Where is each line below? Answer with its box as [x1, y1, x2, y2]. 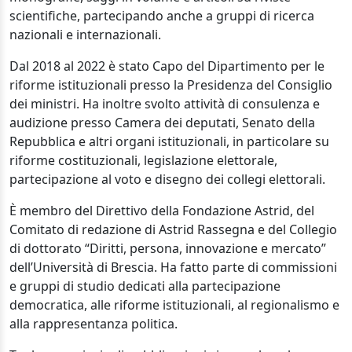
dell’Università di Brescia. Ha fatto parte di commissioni [9, 258, 337, 276]
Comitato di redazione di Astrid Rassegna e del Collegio [9, 221, 337, 238]
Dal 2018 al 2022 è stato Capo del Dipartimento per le [9, 57, 324, 75]
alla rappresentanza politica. [9, 315, 178, 332]
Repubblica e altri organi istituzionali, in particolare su [9, 133, 329, 150]
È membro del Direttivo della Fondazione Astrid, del [9, 202, 314, 219]
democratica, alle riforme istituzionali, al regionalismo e [9, 296, 339, 313]
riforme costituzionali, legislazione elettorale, [9, 152, 277, 169]
